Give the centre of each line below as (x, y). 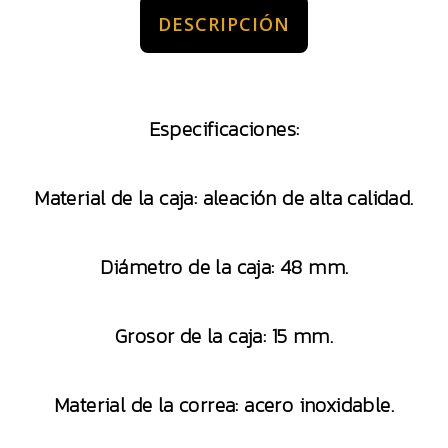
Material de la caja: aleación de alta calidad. (224, 198)
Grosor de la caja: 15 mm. (224, 336)
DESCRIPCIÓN (224, 24)
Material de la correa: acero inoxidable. (224, 405)
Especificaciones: (224, 129)
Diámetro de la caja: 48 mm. (224, 267)
